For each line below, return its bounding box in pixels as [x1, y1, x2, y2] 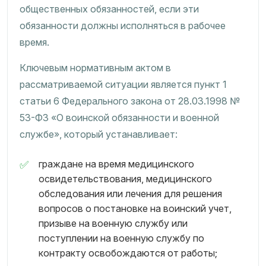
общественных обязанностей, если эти [20, 3, 199, 15]
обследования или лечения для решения [39, 188, 222, 199]
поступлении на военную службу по [39, 232, 204, 244]
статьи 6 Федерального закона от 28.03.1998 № [20, 95, 240, 107]
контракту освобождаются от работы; [39, 247, 217, 259]
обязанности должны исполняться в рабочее [20, 20, 226, 31]
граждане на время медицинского [39, 158, 194, 170]
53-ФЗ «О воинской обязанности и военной [20, 112, 219, 123]
